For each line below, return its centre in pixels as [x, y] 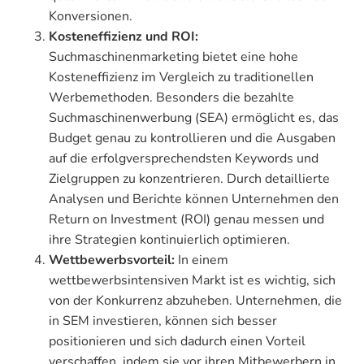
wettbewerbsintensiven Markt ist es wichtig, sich [192, 281]
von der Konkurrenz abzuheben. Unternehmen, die [195, 301]
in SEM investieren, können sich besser [163, 321]
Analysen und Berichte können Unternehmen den [194, 199]
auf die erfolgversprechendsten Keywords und [184, 159]
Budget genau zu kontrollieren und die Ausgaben [192, 139]
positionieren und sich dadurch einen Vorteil [177, 342]
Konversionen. [91, 17]
